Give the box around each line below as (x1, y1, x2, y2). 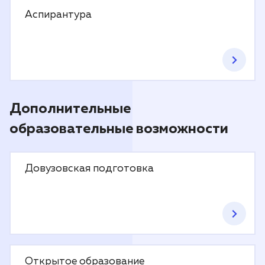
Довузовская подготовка (25, 163, 154, 174)
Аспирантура (25, 9, 92, 20)
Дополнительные (9, 102, 131, 116)
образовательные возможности (9, 122, 228, 136)
